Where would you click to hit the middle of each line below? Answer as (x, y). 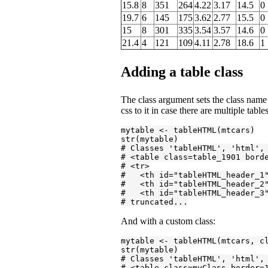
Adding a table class (182, 71)
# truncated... (154, 202)
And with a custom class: (168, 221)
